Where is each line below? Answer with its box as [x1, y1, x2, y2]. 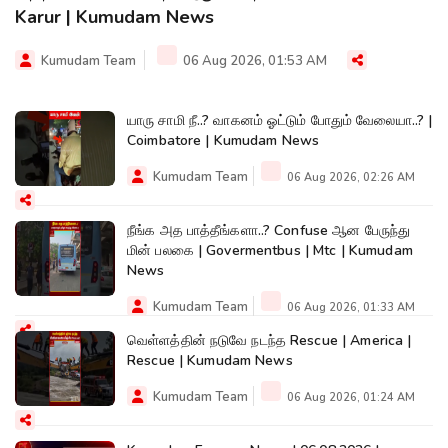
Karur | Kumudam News [15, 4, 214, 29]
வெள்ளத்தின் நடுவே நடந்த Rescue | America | [127, 330, 343, 350]
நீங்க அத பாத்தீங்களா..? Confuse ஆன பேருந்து [127, 220, 411, 240]
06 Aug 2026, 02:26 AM [284, 169, 415, 185]
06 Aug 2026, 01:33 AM [284, 299, 415, 315]
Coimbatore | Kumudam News [127, 130, 320, 150]
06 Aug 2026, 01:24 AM [284, 389, 415, 405]
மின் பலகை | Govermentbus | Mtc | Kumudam [127, 240, 413, 260]
